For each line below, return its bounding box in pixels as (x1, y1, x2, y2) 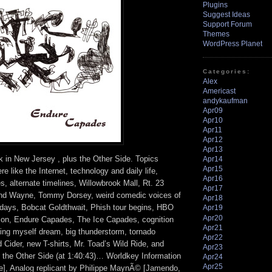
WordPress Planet (203, 39, 262, 48)
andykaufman (203, 97, 248, 106)
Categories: (203, 68, 251, 75)
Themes (203, 29, 229, 38)
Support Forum (203, 19, 252, 29)
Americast (203, 87, 236, 96)
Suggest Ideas (203, 10, 250, 19)
